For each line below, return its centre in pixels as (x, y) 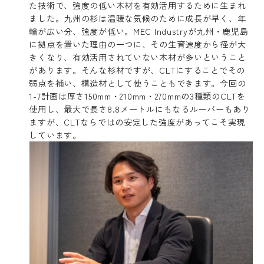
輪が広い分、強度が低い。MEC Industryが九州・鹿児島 (139, 31)
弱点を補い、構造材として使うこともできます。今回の (138, 82)
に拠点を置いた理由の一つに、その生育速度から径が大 (138, 44)
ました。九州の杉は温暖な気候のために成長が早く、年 (138, 18)
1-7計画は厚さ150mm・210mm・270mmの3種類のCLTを (137, 95)
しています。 (55, 134)
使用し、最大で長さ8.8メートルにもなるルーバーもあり (140, 108)
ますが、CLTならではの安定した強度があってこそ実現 (137, 121)
